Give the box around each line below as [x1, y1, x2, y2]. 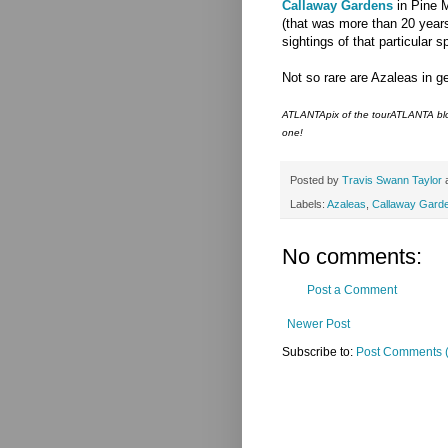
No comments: [282, 244, 422, 270]
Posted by [290, 174, 342, 187]
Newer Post [287, 317, 350, 332]
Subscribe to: [282, 345, 356, 360]
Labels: [290, 198, 327, 211]
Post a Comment [307, 283, 397, 298]
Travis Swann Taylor [342, 174, 442, 187]
